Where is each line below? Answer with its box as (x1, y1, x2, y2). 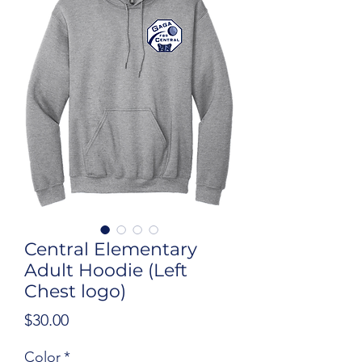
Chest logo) (24, 280, 126, 302)
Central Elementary (24, 238, 197, 260)
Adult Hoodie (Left (24, 259, 187, 281)
